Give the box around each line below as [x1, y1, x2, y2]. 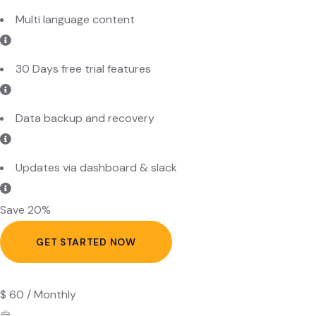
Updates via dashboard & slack [16, 121, 177, 136]
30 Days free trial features [16, 22, 151, 37]
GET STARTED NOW [36, 195, 136, 209]
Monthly [34, 247, 76, 262]
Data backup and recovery [16, 71, 154, 87]
